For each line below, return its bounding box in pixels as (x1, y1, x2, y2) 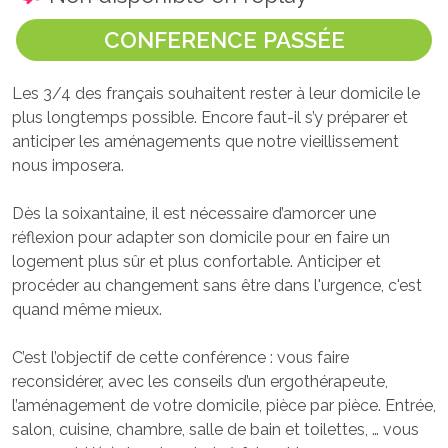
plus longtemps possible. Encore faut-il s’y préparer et (12, 107, 408, 127)
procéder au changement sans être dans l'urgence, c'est (12, 275, 422, 295)
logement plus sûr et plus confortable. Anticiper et (12, 251, 381, 271)
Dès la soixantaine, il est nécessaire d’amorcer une (12, 203, 376, 223)
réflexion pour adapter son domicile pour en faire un (12, 227, 390, 247)
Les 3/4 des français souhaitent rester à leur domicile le (12, 83, 420, 103)
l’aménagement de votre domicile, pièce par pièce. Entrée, (12, 395, 436, 415)
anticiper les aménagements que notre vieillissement (12, 131, 399, 151)
